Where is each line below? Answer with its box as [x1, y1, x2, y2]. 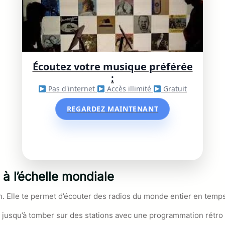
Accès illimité [104, 84, 153, 94]
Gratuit [161, 84, 187, 94]
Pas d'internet [46, 84, 97, 94]
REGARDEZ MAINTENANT [66, 104, 159, 114]
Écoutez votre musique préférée [32, 60, 193, 74]
